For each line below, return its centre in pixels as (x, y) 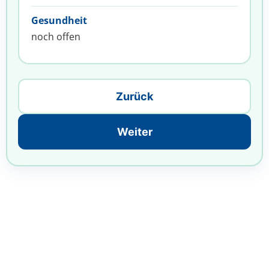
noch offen (56, 37)
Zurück (134, 96)
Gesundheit (59, 20)
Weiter (134, 132)
